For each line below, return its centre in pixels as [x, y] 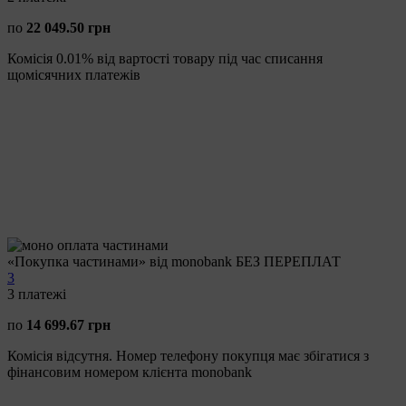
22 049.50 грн [68, 27]
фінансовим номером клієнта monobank [130, 372]
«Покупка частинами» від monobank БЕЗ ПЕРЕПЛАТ [174, 261]
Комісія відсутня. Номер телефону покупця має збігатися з [188, 355]
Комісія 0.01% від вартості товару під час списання [165, 58]
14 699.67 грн [68, 324]
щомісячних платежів [74, 74]
